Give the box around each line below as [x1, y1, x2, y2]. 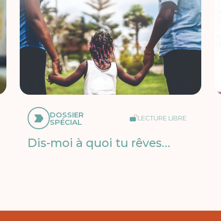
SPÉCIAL [50, 117, 82, 127]
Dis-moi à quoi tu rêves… [28, 136, 171, 150]
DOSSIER [50, 110, 84, 119]
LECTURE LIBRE [137, 114, 186, 122]
